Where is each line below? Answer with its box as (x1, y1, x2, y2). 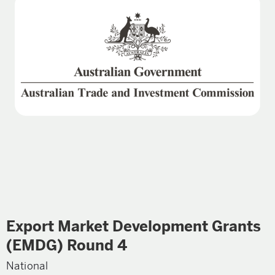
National (6, 259, 48, 273)
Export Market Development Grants (6, 217, 261, 236)
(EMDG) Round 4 (6, 236, 127, 255)
